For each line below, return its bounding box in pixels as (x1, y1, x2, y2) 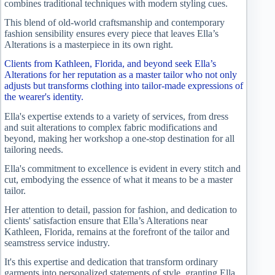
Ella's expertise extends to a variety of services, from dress (4, 111, 228, 122)
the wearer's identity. (4, 91, 83, 102)
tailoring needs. (4, 144, 63, 155)
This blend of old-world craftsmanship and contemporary (4, 17, 225, 28)
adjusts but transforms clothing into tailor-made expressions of (4, 80, 243, 91)
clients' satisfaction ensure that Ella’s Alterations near (4, 215, 207, 226)
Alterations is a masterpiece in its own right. (4, 39, 173, 50)
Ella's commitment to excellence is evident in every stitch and (4, 163, 241, 174)
